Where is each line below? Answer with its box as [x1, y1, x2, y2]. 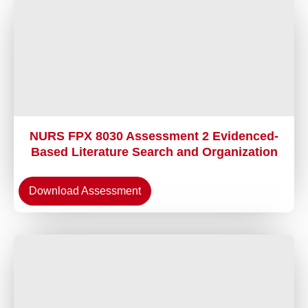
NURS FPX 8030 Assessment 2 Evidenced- [30, 129, 278, 143]
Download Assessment [29, 185, 141, 197]
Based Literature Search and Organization [30, 145, 278, 159]
